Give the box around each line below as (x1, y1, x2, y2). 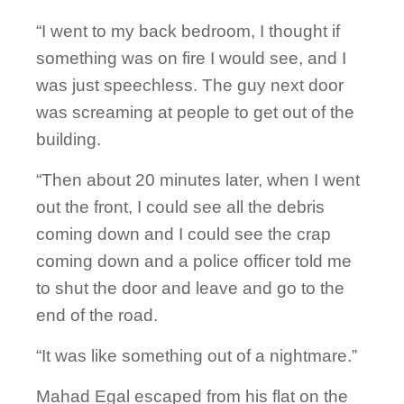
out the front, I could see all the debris (36, 197, 325, 217)
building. (36, 130, 101, 150)
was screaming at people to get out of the (36, 103, 354, 123)
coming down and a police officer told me (36, 252, 352, 271)
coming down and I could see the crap (36, 225, 331, 244)
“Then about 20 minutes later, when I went (36, 170, 360, 190)
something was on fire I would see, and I (36, 49, 346, 69)
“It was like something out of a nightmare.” (36, 346, 357, 366)
